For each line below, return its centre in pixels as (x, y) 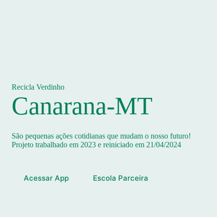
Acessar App (46, 178)
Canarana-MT (82, 106)
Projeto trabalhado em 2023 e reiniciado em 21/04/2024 (96, 145)
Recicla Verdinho (38, 87)
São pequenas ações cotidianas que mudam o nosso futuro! (101, 136)
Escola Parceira (121, 178)
